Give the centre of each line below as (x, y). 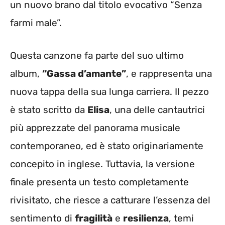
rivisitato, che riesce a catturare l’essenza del (110, 200)
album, (26, 73)
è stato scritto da (49, 109)
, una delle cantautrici (157, 109)
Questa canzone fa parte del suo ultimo (97, 55)
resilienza (146, 218)
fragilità (94, 218)
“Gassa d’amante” (84, 73)
